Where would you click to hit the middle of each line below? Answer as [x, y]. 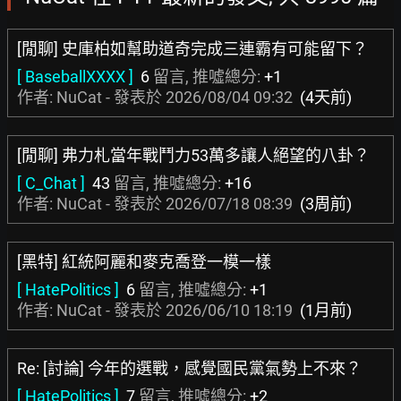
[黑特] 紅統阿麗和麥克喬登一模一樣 [144, 262]
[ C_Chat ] [51, 183]
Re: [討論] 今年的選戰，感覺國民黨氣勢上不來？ [189, 368]
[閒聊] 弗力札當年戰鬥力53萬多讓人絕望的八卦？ [193, 155]
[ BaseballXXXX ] [75, 77]
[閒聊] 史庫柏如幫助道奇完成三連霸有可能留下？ [192, 49]
